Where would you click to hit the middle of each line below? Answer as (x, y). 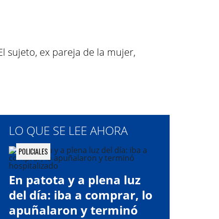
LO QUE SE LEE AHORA (68, 130)
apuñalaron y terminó (73, 210)
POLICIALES (33, 151)
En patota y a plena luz (75, 180)
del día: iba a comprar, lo (81, 195)
